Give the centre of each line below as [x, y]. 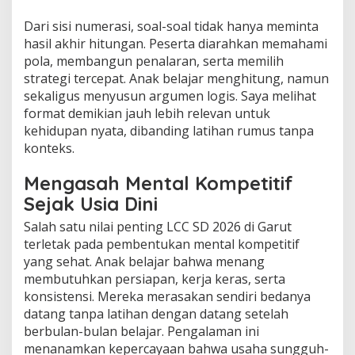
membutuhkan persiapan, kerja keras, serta [155, 279]
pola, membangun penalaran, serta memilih [154, 61]
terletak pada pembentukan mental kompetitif [162, 244]
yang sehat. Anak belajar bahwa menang [144, 262]
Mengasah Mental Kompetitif [158, 183]
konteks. [49, 149]
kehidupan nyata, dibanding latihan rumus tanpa [169, 131]
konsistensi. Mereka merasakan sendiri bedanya [167, 297]
